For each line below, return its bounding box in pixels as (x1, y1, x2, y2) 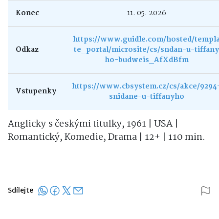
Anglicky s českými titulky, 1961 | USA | (8, 117, 178, 132)
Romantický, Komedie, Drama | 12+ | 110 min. (8, 130, 205, 145)
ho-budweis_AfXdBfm (104, 54, 189, 66)
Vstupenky (16, 86, 56, 98)
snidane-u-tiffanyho (109, 91, 184, 103)
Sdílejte (8, 185, 33, 197)
